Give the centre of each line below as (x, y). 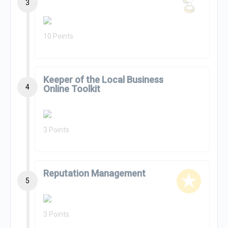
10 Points (58, 36)
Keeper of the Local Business (103, 80)
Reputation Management (94, 173)
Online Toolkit (72, 89)
